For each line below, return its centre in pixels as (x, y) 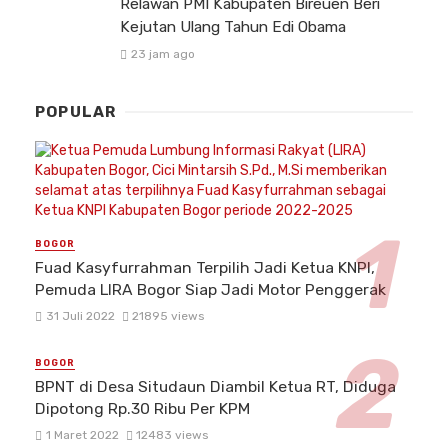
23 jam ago (162, 53)
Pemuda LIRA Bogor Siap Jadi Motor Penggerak (210, 289)
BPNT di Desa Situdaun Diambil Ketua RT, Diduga (215, 387)
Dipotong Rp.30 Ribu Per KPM (142, 409)
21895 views (168, 316)
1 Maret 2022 (82, 435)
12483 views (172, 435)
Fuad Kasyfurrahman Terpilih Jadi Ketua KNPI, (205, 267)
